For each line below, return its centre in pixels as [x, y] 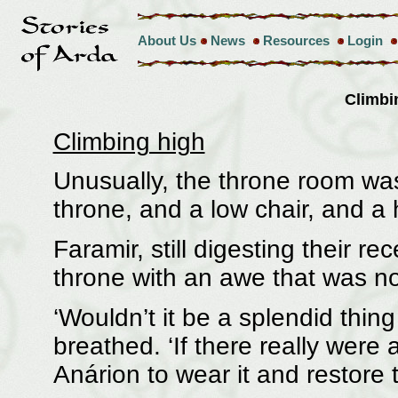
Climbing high [129, 141]
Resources [296, 40]
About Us [167, 40]
